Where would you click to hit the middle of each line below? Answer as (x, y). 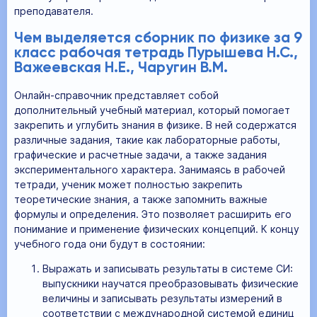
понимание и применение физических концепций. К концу (157, 229)
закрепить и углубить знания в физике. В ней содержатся (155, 125)
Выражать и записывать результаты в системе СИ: (168, 269)
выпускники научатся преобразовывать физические (171, 284)
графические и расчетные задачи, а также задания (140, 155)
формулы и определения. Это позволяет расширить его (153, 214)
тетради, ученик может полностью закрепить (128, 185)
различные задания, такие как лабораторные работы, (147, 140)
